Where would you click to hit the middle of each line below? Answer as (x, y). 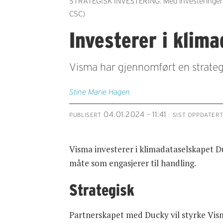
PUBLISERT (85, 114)
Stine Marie (88, 92)
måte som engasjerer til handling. (133, 163)
